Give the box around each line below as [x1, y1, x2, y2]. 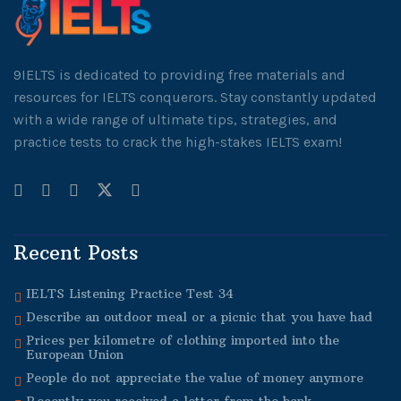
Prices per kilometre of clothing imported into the [26, 332, 339, 349]
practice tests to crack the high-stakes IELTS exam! [13, 133, 342, 151]
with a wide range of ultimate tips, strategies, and [13, 111, 337, 129]
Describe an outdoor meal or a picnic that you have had [26, 309, 372, 326]
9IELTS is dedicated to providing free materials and [13, 66, 346, 84]
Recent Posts [13, 240, 138, 266]
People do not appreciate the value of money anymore [26, 370, 363, 387]
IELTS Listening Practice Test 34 [26, 286, 234, 303]
